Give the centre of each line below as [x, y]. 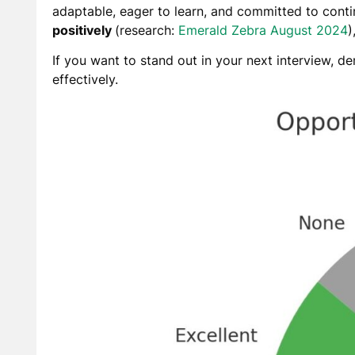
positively [83, 30]
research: [149, 30]
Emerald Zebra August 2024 [263, 30]
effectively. [85, 80]
